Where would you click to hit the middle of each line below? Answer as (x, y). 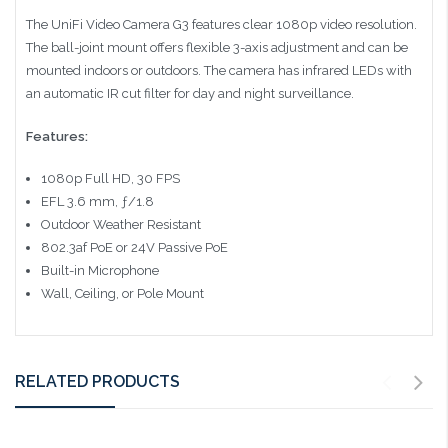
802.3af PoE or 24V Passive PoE (134, 248)
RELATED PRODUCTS (97, 381)
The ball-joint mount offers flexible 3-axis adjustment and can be (217, 48)
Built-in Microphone (99, 271)
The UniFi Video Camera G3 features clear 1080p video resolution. (221, 25)
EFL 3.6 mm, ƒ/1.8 (97, 202)
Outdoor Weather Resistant (120, 225)
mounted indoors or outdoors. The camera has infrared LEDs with (219, 71)
